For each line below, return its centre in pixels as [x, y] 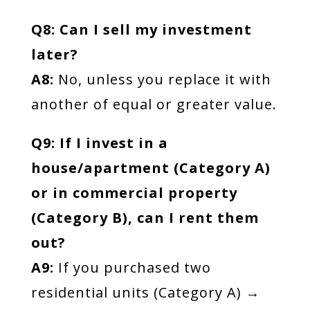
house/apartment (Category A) [151, 168]
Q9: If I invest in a [99, 143]
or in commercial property [134, 193]
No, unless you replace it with [162, 79]
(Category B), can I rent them [145, 218]
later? [54, 54]
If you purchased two [132, 267]
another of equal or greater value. [154, 104]
